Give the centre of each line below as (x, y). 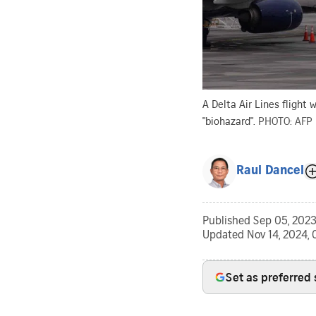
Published (226, 221)
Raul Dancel (270, 171)
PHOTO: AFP (285, 120)
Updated (223, 235)
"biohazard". (229, 120)
